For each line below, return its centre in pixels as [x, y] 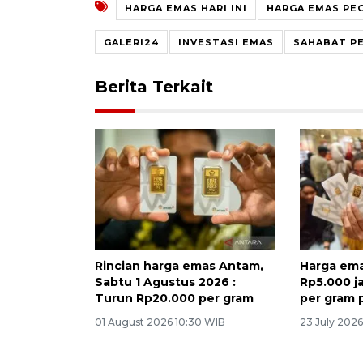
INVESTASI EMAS [226, 42]
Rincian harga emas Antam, [179, 265]
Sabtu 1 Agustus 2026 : [165, 282]
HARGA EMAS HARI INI [186, 8]
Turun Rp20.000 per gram [174, 298]
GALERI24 [131, 42]
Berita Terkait [154, 86]
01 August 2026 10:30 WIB [160, 322]
